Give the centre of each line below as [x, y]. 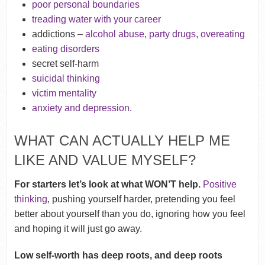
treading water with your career [97, 20]
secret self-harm [66, 64]
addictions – [59, 34]
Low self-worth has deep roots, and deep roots [118, 255]
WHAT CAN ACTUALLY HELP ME [122, 140]
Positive [219, 184]
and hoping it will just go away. [78, 228]
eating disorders [66, 49]
